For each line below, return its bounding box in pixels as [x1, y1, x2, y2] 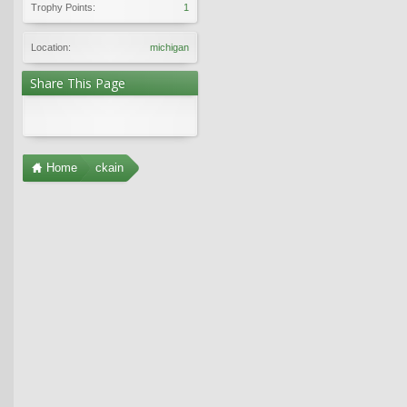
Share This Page [30, 74, 125, 92]
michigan [150, 41, 189, 53]
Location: [31, 41, 71, 53]
